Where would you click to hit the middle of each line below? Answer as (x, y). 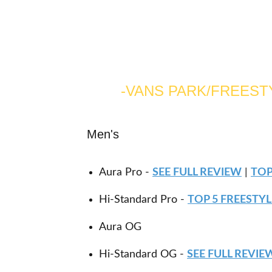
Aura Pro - (124, 172)
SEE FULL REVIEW (197, 172)
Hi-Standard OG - (143, 254)
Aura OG (120, 227)
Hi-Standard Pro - (142, 200)
